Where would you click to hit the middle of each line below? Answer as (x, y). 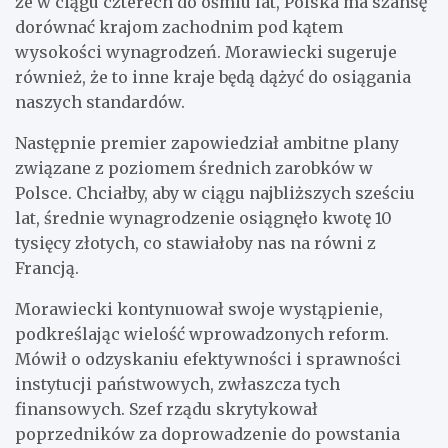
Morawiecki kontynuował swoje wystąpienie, (199, 309)
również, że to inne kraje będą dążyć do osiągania (213, 77)
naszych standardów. (100, 102)
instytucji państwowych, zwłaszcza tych (177, 384)
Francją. (47, 268)
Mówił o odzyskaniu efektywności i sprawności (208, 359)
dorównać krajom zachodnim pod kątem (179, 27)
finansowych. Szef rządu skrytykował (166, 409)
